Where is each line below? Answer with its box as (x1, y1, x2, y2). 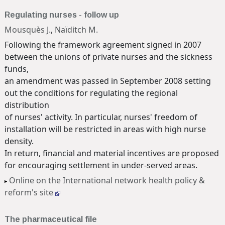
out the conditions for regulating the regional (5, 87, 178, 98)
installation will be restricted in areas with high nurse (5, 123, 206, 135)
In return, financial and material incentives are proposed (5, 147, 219, 159)
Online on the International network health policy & (9, 175, 205, 186)
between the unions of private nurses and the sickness (5, 51, 212, 62)
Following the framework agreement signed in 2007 (5, 39, 201, 50)
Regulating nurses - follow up (5, 10, 119, 19)
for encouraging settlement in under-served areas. (5, 159, 197, 171)
